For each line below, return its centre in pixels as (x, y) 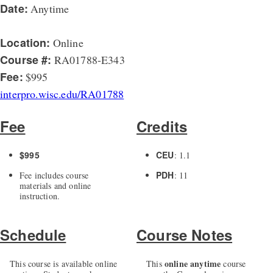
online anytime (193, 264)
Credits (162, 126)
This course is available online (64, 264)
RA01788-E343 (88, 60)
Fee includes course (54, 175)
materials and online (55, 186)
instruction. (40, 196)
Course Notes (184, 235)
